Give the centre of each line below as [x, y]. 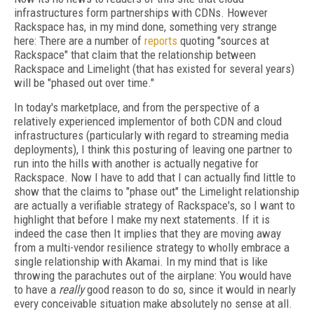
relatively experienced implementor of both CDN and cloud [148, 121]
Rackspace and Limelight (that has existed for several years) [154, 69]
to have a [36, 289]
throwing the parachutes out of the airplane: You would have [153, 275]
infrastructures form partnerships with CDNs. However [141, 13]
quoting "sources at [223, 41]
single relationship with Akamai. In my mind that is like [141, 261]
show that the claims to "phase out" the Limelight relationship [157, 191]
